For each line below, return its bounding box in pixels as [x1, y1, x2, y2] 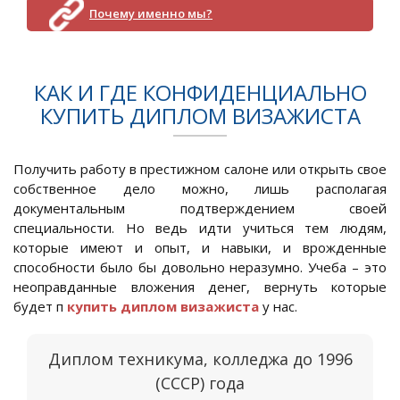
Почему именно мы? [89, 5, 212, 22]
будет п [13, 297, 67, 316]
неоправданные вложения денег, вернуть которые [13, 278, 387, 296]
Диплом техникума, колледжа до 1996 [47, 348, 353, 371]
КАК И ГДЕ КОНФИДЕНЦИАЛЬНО [33, 78, 367, 108]
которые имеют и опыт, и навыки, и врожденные [13, 238, 387, 257]
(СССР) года [155, 372, 245, 395]
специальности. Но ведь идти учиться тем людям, [13, 219, 387, 237]
